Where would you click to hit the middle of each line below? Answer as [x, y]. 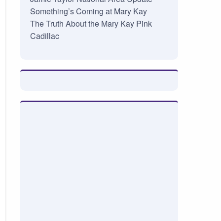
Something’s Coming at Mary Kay [88, 11]
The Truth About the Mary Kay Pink [91, 24]
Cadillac [44, 36]
